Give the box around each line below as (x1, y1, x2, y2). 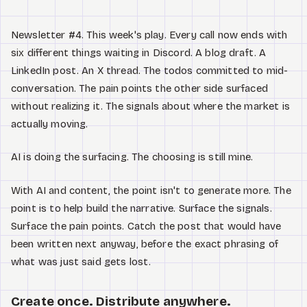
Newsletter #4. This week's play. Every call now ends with (11, 28, 288, 41)
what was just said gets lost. (11, 255, 151, 268)
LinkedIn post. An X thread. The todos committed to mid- (11, 64, 288, 77)
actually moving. (11, 117, 88, 130)
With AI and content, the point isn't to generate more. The (11, 184, 291, 197)
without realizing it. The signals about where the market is (11, 99, 290, 112)
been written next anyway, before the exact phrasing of (11, 237, 279, 250)
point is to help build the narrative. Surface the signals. (11, 201, 272, 214)
